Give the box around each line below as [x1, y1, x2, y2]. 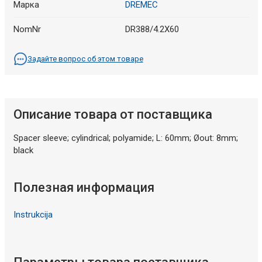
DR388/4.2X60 [125, 24, 179, 35]
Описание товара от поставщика [13, 107, 212, 122]
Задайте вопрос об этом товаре [27, 54, 143, 64]
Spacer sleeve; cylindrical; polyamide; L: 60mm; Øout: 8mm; [13, 133, 238, 144]
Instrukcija [13, 209, 53, 220]
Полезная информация [13, 180, 155, 195]
